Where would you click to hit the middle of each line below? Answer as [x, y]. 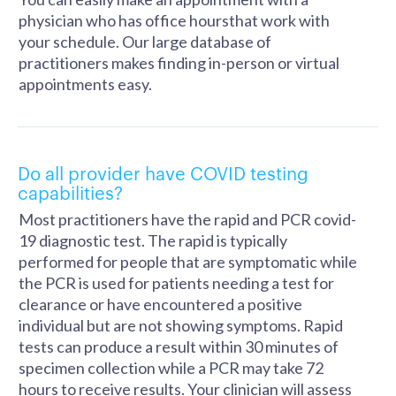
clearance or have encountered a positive [160, 304]
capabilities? [70, 192]
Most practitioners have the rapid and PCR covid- [187, 219]
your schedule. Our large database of [145, 42]
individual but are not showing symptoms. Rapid [181, 325]
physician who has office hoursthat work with [174, 20]
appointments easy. [85, 84]
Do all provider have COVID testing [163, 172]
